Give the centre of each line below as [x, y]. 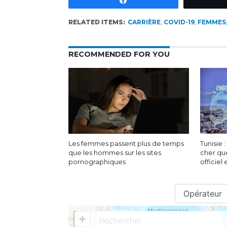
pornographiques [98, 162]
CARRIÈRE [144, 22]
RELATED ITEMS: [97, 22]
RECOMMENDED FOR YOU [119, 54]
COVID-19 [179, 22]
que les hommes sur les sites [115, 153]
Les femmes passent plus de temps [126, 144]
